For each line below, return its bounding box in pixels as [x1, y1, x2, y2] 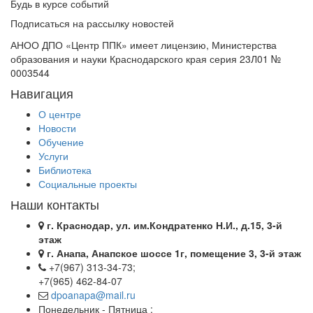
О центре [38, 107, 81, 121]
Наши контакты [10, 195, 99, 213]
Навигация [10, 84, 73, 102]
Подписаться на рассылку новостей [10, 16, 174, 30]
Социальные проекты [38, 177, 137, 191]
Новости [38, 121, 76, 135]
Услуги [38, 149, 68, 163]
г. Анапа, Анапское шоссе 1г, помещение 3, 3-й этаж [47, 246, 301, 260]
